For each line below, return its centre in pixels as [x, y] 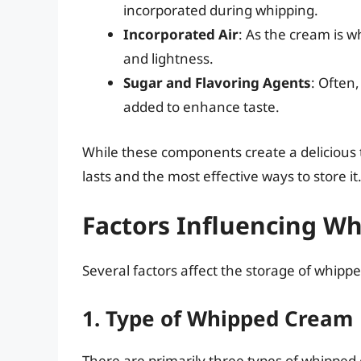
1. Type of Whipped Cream [218, 318]
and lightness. [168, 59]
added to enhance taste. [201, 107]
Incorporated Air [181, 35]
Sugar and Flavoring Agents [217, 83]
